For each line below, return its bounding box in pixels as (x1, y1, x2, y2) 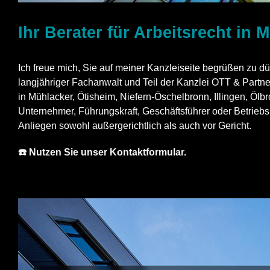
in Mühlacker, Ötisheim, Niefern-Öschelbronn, (18, 91, 214, 102)
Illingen (214, 91, 245, 102)
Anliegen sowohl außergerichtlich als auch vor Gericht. (18, 120, 251, 131)
